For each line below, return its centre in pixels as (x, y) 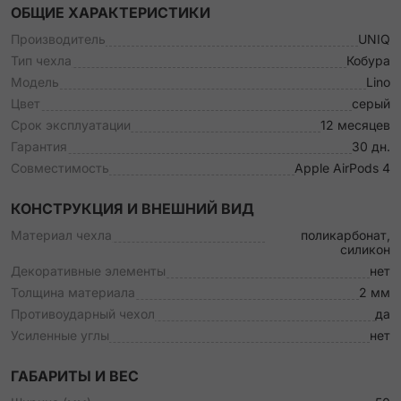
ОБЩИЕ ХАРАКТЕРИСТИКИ (111, 13)
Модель (35, 82)
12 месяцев (355, 125)
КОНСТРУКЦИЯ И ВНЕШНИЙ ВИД (132, 209)
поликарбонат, (346, 235)
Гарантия (39, 146)
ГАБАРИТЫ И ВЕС (75, 376)
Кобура (368, 60)
